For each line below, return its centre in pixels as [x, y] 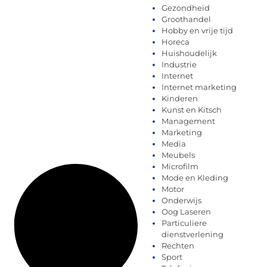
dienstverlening [193, 234]
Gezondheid [186, 8]
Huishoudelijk [189, 53]
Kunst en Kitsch [192, 110]
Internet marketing [199, 87]
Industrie [179, 64]
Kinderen [180, 98]
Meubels [178, 155]
